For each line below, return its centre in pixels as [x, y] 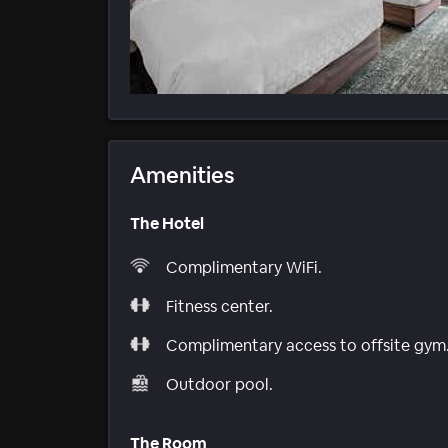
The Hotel [167, 224]
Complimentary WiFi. [244, 267]
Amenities [182, 175]
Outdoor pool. [219, 384]
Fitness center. [219, 306]
